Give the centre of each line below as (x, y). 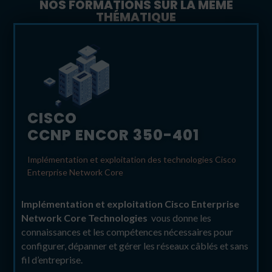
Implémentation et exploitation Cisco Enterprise (131, 204)
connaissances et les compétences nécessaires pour (127, 232)
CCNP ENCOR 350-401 (114, 135)
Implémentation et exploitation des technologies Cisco (132, 160)
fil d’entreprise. (53, 260)
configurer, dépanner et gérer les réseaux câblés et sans (135, 246)
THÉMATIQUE (136, 17)
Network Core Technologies (85, 218)
